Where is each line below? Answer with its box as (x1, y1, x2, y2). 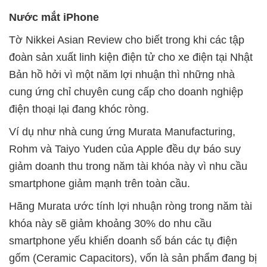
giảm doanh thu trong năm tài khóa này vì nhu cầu (9, 160, 247, 172)
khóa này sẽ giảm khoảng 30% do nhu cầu (9, 217, 212, 229)
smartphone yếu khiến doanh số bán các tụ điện (9, 234, 237, 247)
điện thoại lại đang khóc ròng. (9, 103, 149, 115)
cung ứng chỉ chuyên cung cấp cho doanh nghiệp (9, 85, 243, 98)
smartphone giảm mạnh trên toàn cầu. (9, 177, 190, 190)
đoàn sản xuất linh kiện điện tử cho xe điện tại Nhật (9, 51, 253, 63)
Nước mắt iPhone (9, 11, 99, 23)
